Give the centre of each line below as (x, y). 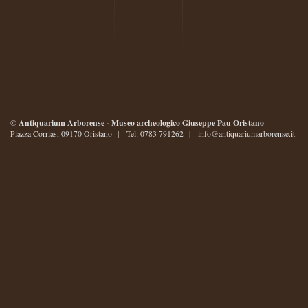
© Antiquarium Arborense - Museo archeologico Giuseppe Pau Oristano (137, 123)
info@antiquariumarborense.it (246, 134)
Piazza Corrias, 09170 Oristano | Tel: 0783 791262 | (104, 134)
